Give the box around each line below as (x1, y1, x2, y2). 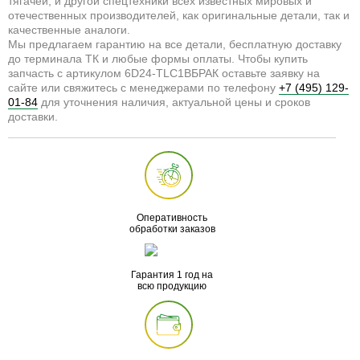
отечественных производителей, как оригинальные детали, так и (8, 9, 350, 22)
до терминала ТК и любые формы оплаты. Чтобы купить (8, 52, 308, 65)
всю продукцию (137, 280, 207, 292)
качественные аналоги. (8, 23, 130, 36)
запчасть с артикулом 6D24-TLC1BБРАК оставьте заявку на (8, 67, 320, 80)
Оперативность (137, 212, 207, 223)
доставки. (8, 110, 58, 123)
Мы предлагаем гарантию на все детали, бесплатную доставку (8, 38, 342, 51)
